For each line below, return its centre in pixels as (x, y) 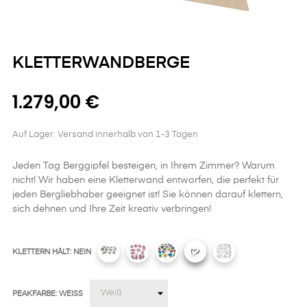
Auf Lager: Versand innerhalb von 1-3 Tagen (105, 135)
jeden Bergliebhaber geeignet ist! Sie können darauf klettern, (148, 195)
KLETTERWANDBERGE (101, 63)
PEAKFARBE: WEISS (48, 293)
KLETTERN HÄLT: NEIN (52, 251)
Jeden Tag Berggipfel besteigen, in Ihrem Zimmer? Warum (144, 166)
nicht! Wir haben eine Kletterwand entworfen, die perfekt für (146, 181)
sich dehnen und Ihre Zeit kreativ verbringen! (112, 209)
